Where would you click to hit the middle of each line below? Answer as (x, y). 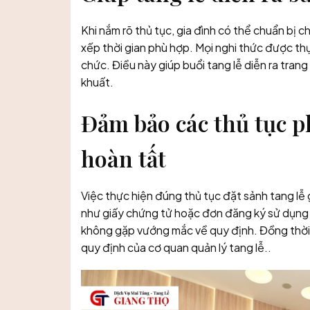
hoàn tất (124, 158)
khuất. (97, 82)
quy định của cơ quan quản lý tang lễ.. (176, 247)
